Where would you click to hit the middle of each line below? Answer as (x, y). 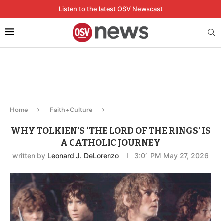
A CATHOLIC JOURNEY (110, 142)
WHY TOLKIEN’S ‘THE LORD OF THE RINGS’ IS (110, 130)
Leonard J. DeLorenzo (83, 155)
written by (30, 155)
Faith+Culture (71, 109)
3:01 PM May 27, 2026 (171, 155)
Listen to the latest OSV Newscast (110, 9)
